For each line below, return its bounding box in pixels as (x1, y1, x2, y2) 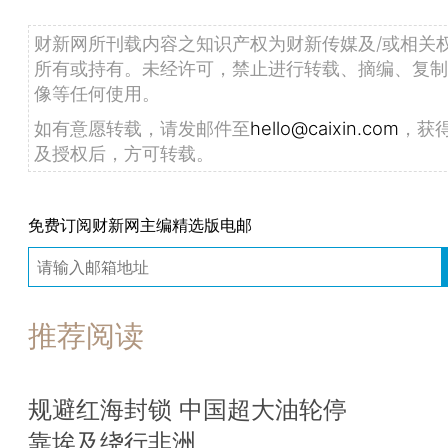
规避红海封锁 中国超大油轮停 (28, 394, 347, 425)
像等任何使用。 (34, 81, 160, 104)
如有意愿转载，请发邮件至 (34, 116, 250, 139)
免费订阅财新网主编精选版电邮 (28, 215, 252, 236)
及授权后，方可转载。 (34, 141, 214, 164)
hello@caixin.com (250, 116, 399, 139)
